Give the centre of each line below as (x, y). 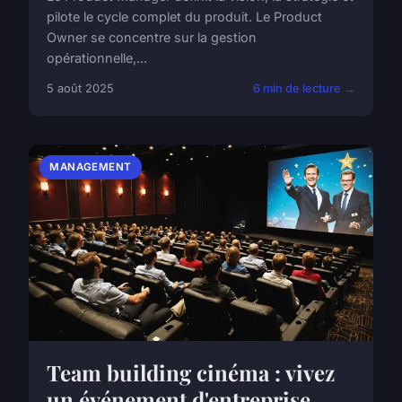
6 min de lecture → (304, 89)
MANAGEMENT (91, 167)
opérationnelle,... (97, 58)
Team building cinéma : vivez (191, 373)
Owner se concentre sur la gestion (152, 38)
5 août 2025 (80, 89)
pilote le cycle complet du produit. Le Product (184, 17)
